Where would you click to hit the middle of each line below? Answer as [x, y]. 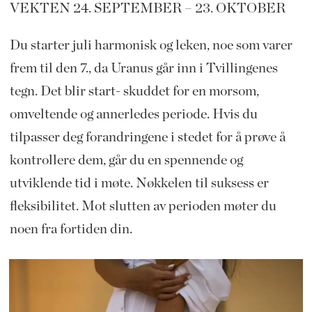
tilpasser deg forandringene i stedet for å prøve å [147, 138]
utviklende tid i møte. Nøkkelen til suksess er [139, 184]
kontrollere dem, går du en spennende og [126, 161]
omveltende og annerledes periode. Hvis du [133, 115]
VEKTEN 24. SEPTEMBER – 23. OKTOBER [147, 9]
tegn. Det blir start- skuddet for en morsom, [134, 92]
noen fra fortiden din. [71, 229]
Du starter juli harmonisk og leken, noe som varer [151, 46]
